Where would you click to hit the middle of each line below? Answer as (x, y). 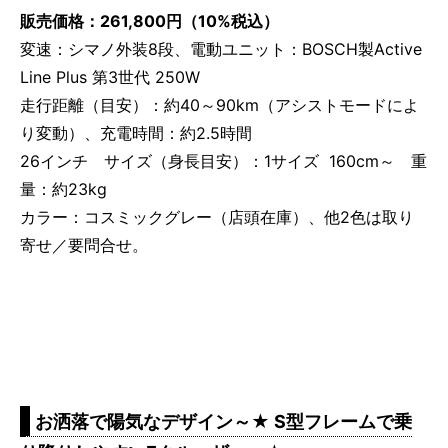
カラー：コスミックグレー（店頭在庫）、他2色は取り (217, 217)
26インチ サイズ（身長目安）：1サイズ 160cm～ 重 (223, 161)
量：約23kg (63, 189)
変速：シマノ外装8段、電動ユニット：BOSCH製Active (221, 49)
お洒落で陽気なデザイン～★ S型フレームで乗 (223, 421)
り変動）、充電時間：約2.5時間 (136, 133)
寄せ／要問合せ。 (84, 245)
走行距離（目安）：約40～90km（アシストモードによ (219, 105)
